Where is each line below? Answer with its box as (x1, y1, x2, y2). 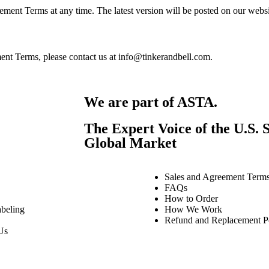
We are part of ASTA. (84, 94, 217, 110)
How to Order (165, 193, 218, 204)
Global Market (84, 135, 177, 151)
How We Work (165, 204, 222, 215)
